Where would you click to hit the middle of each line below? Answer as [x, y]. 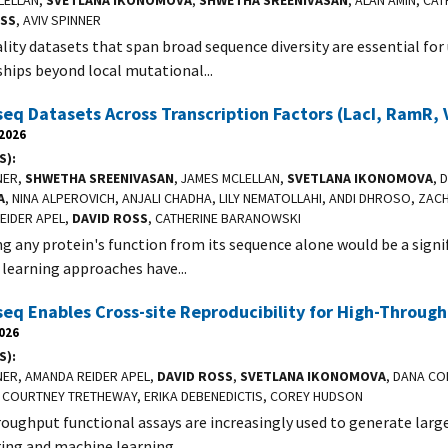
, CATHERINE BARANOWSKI [224, 218]
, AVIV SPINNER [58, 20]
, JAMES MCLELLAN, [230, 178]
